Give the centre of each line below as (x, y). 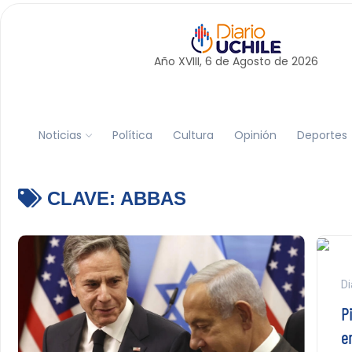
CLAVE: (81, 198)
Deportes (322, 135)
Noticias (60, 135)
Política (132, 135)
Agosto (251, 61)
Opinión (255, 135)
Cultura (193, 135)
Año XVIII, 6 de (193, 61)
